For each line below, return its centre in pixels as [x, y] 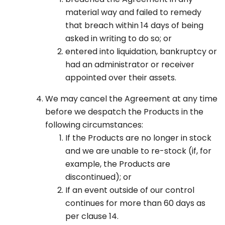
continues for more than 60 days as [135, 203]
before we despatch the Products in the [124, 112]
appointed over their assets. [121, 78]
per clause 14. [92, 216]
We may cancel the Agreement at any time [131, 99]
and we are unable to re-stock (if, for [138, 151]
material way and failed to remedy [133, 13]
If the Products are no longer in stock [138, 138]
